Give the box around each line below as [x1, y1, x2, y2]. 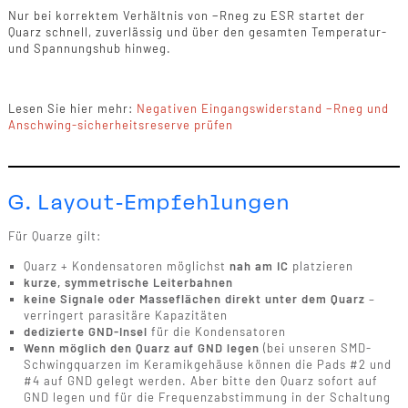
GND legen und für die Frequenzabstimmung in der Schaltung [23, 390, 391, 405]
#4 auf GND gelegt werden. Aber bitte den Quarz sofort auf [23, 373, 378, 389]
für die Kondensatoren [147, 324, 286, 340]
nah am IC [229, 259, 289, 274]
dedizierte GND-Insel [23, 324, 148, 340]
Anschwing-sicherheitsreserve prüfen [7, 117, 233, 132]
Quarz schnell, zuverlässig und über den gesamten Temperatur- [7, 24, 387, 39]
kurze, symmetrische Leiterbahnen [23, 275, 233, 291]
